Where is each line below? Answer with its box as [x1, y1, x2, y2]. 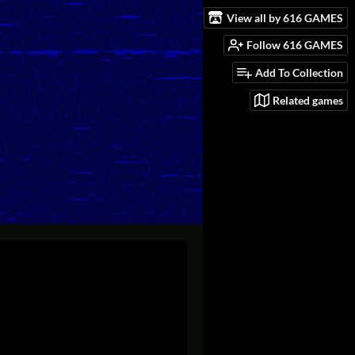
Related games [273, 93, 343, 107]
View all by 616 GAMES [227, 10, 343, 25]
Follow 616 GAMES [246, 38, 343, 52]
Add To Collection [255, 66, 343, 80]
